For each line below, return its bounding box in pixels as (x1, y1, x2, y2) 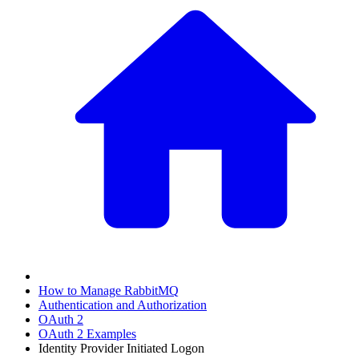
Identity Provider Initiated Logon (38, 341, 204, 356)
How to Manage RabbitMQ (38, 284, 179, 298)
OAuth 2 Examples (38, 327, 136, 341)
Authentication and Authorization (38, 298, 207, 313)
